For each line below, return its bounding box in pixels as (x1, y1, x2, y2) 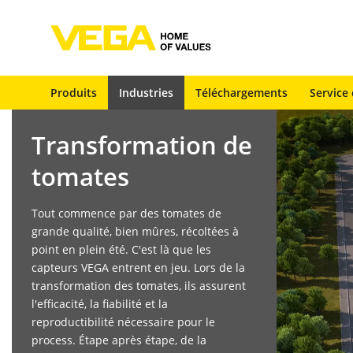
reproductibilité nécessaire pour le (32, 314, 215, 329)
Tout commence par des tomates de (32, 206, 221, 221)
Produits (50, 85, 97, 100)
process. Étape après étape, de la (32, 333, 206, 347)
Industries (119, 85, 173, 100)
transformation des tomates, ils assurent (32, 278, 246, 293)
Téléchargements (195, 85, 288, 100)
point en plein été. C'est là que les (32, 242, 211, 257)
